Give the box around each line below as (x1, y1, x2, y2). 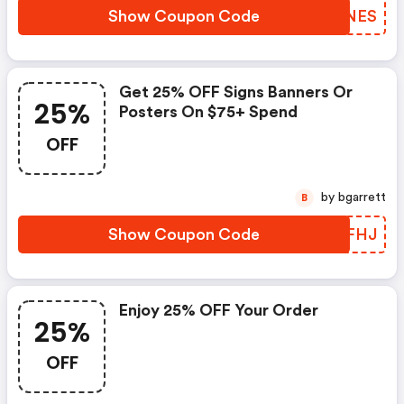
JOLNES (311, 8, 377, 24)
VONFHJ (308, 226, 377, 243)
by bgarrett (338, 191, 386, 204)
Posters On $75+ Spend (119, 104, 298, 120)
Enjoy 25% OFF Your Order (119, 302, 318, 318)
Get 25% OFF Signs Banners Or (119, 84, 353, 100)
